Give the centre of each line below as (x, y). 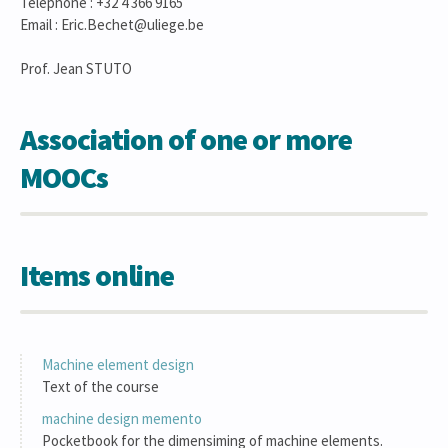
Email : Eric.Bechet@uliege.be (112, 24)
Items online (97, 274)
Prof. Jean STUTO (76, 68)
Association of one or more (186, 138)
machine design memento (122, 418)
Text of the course (100, 386)
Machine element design (118, 364)
